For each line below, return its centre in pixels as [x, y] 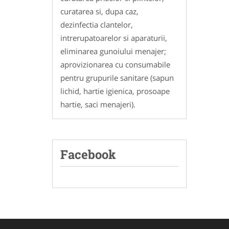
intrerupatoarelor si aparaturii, [114, 38]
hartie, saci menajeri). [98, 105]
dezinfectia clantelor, [97, 25]
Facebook [88, 155]
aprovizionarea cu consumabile [115, 65]
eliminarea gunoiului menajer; [113, 51]
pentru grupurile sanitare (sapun [117, 78]
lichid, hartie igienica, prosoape [115, 91]
